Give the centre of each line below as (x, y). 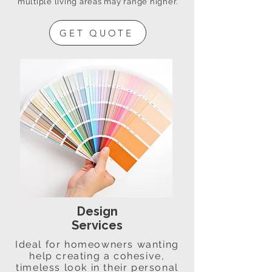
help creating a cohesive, (97, 256)
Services (97, 225)
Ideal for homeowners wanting (97, 244)
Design (97, 211)
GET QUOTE (97, 33)
